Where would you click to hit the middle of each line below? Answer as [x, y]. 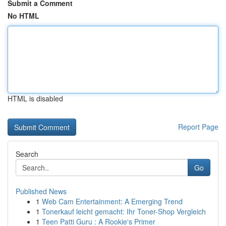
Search [27, 154]
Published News [41, 191]
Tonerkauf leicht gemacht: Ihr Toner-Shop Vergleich [124, 211]
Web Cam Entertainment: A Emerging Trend [112, 201]
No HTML [23, 16]
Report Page [198, 127]
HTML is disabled [35, 98]
